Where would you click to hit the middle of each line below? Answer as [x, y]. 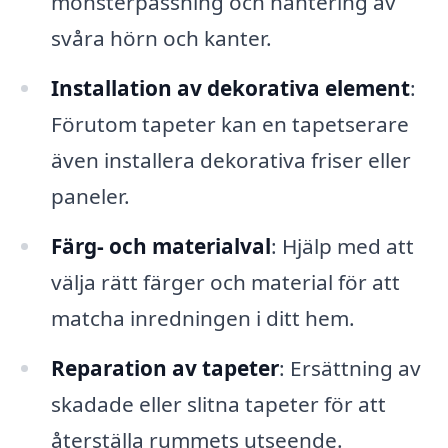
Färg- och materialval [160, 245]
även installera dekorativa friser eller [230, 160]
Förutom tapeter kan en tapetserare [229, 124]
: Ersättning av [349, 367]
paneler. [90, 196]
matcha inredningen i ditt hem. [202, 317]
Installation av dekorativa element [230, 88]
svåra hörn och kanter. [161, 38]
